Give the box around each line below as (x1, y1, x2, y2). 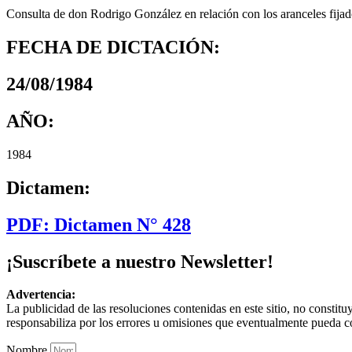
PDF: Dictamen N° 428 (6, 214, 191, 235)
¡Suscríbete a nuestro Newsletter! (6, 251, 273, 272)
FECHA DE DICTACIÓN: (6, 37, 220, 58)
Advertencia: (6, 288, 75, 302)
